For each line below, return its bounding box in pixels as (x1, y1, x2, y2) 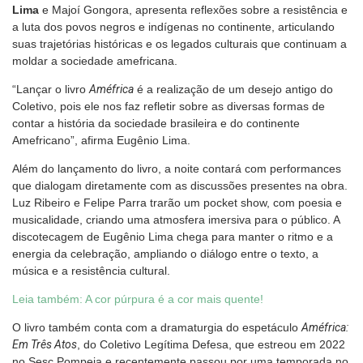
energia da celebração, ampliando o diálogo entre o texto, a (12, 246, 318, 260)
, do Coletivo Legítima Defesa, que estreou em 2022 (77, 337, 345, 351)
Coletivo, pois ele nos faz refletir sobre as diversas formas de (12, 99, 325, 113)
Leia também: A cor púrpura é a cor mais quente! (12, 292, 263, 305)
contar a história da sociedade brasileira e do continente (12, 116, 300, 130)
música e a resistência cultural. (12, 263, 170, 277)
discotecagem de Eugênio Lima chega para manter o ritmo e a (12, 229, 333, 243)
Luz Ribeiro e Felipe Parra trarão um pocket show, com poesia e (12, 195, 342, 209)
